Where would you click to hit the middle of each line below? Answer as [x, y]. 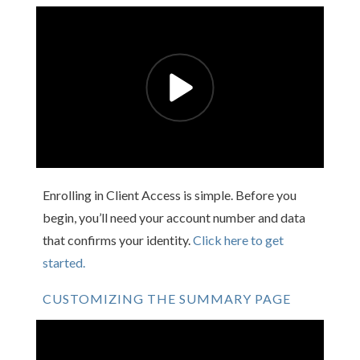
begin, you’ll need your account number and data [174, 218]
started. [64, 263]
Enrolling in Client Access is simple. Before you [170, 195]
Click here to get [238, 240]
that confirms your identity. [118, 240]
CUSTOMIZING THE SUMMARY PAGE [167, 299]
